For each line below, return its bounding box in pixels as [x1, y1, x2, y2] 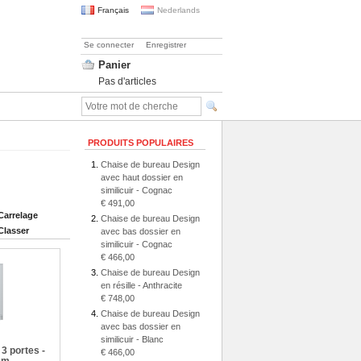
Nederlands [157, 6, 200, 15]
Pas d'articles [98, 76, 156, 87]
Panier [98, 59, 131, 71]
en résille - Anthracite [101, 280, 182, 290]
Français [98, 6, 129, 15]
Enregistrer [146, 40, 186, 49]
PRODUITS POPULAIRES [88, 138, 193, 147]
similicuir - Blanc [101, 334, 164, 344]
